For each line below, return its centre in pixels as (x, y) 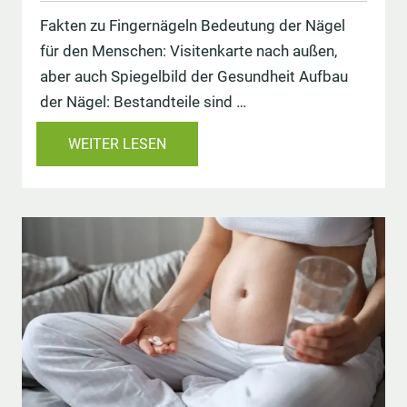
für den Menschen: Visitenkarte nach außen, (189, 51)
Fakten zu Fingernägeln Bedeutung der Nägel (193, 26)
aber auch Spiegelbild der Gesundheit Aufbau (194, 77)
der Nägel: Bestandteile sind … (143, 102)
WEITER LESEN (117, 144)
